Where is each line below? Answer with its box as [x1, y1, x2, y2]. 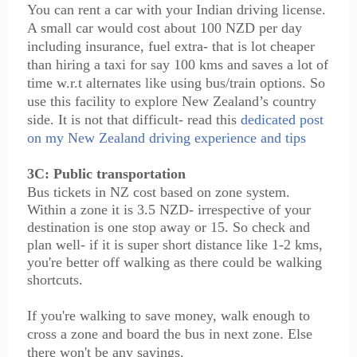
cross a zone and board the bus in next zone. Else [26, 326, 312, 342]
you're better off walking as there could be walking [26, 254, 322, 270]
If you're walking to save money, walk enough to [26, 308, 310, 324]
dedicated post [240, 112, 324, 127]
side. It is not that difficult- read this [26, 112, 241, 127]
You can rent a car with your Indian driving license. [26, 2, 326, 18]
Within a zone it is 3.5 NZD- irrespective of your [26, 202, 311, 218]
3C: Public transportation [26, 166, 186, 182]
